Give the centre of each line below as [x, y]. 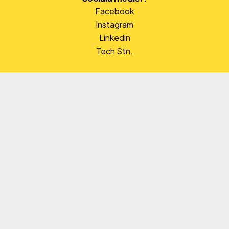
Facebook [114, 11]
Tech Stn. [114, 51]
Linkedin [114, 37]
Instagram [114, 24]
